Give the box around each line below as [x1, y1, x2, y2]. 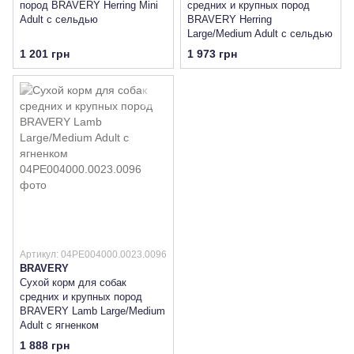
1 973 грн [187, 47, 237, 60]
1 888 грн [20, 339, 70, 352]
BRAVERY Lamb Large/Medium [20, 304, 165, 317]
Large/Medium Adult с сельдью [187, 27, 333, 40]
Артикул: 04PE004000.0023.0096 [20, 248, 167, 260]
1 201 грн [20, 47, 70, 60]
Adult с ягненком [20, 318, 99, 331]
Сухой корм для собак [20, 276, 126, 288]
